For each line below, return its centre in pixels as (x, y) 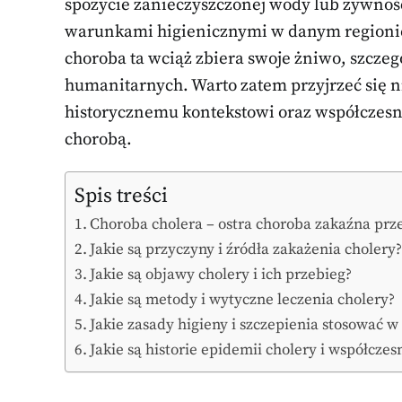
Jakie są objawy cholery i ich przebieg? (221, 274)
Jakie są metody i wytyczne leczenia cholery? (243, 299)
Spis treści (121, 196)
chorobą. (98, 139)
